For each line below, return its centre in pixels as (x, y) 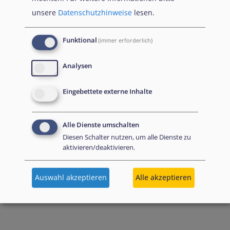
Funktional (80, 41)
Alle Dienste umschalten (101, 125)
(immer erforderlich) (126, 41)
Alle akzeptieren (164, 178)
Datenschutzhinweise (95, 13)
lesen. (143, 13)
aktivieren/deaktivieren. (99, 147)
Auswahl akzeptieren (71, 178)
